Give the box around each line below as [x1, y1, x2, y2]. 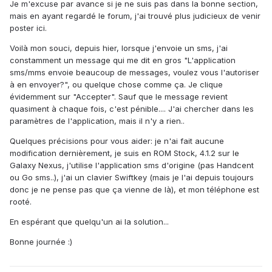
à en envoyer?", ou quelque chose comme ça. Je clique [10, 80, 223, 90]
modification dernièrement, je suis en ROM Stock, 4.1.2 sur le [10, 148, 239, 158]
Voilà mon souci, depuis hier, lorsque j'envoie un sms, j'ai [10, 43, 228, 53]
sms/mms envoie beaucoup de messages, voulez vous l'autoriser [10, 67, 259, 78]
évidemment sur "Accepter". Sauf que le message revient [10, 92, 228, 102]
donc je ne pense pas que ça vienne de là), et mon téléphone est [10, 185, 259, 195]
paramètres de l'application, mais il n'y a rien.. [10, 116, 185, 126]
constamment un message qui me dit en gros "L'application [10, 55, 236, 66]
